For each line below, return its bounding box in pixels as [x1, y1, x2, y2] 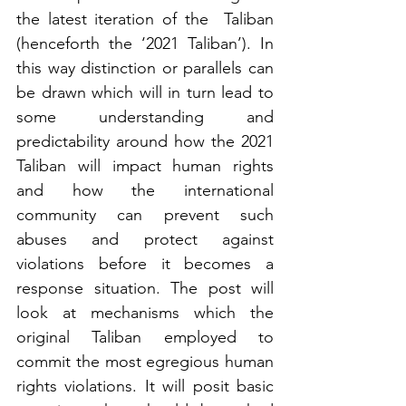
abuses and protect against [16, 228, 274, 249]
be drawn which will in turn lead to [16, 82, 274, 102]
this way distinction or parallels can [16, 57, 274, 78]
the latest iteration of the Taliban [16, 8, 274, 29]
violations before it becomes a [16, 253, 274, 274]
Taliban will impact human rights [16, 155, 274, 176]
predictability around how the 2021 [16, 130, 274, 151]
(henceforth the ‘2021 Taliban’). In [16, 33, 274, 53]
